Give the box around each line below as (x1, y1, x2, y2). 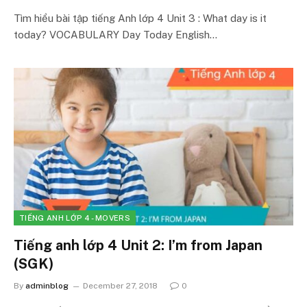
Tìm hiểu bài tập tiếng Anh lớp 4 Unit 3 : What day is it (14, 12, 267, 24)
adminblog (25, 280, 69, 291)
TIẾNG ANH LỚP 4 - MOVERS (19, 213, 130, 222)
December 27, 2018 (83, 280, 158, 291)
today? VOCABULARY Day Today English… (14, 29, 217, 40)
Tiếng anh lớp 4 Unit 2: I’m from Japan (14, 236, 262, 254)
